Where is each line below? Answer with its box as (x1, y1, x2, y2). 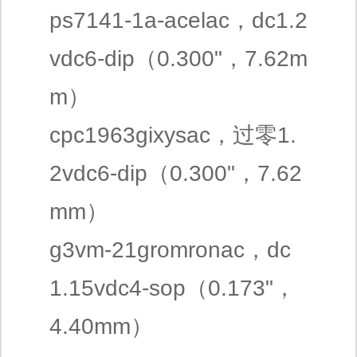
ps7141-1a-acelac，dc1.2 (49, 8, 308, 33)
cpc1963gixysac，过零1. (49, 123, 296, 147)
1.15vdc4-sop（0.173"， (49, 276, 296, 300)
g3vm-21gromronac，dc (49, 237, 291, 262)
